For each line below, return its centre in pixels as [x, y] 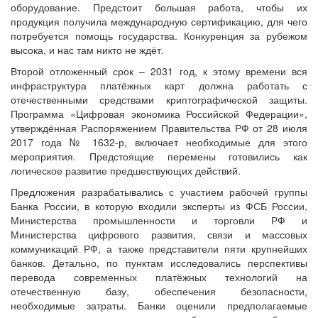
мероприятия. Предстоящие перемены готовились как [159, 156]
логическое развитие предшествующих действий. [126, 170]
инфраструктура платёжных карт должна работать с [159, 85]
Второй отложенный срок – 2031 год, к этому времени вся [159, 71]
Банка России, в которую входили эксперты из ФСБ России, [159, 205]
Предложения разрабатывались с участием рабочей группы [159, 191]
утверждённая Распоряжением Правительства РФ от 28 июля [159, 127]
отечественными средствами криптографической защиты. [159, 99]
